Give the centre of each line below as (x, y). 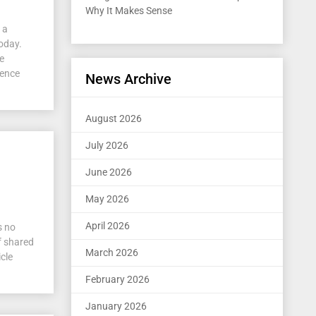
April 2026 (108, 226)
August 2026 (114, 119)
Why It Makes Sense (129, 11)
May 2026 (107, 199)
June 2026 (109, 172)
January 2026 (116, 306)
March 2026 (112, 253)
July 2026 (107, 145)
